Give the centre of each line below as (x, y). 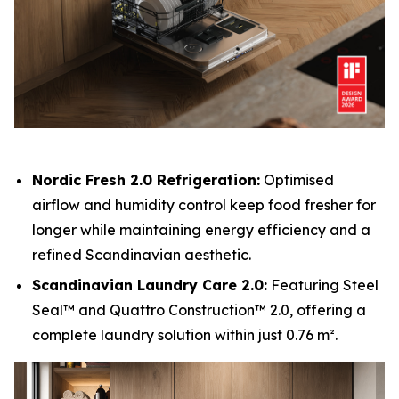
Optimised (297, 179)
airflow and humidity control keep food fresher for (204, 204)
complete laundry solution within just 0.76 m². (185, 335)
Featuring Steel (323, 285)
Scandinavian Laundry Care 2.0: (150, 285)
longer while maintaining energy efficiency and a (201, 229)
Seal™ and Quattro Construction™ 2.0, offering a (199, 310)
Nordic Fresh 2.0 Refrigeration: (146, 179)
